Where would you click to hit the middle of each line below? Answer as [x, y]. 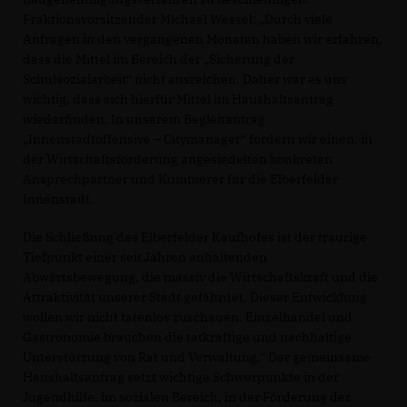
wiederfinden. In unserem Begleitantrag [144, 119]
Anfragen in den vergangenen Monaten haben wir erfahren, [203, 39]
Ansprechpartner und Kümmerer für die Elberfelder [180, 179]
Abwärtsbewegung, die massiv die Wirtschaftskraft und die [200, 277]
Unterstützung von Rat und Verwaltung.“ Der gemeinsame [197, 357]
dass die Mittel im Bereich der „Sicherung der [159, 59]
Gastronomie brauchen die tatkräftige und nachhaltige [187, 337]
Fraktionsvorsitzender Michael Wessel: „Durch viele [178, 19]
